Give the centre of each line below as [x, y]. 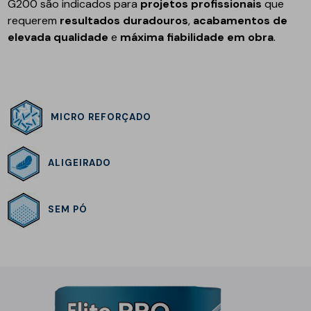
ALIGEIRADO [76, 163]
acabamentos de [241, 20]
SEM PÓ [68, 210]
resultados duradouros [124, 20]
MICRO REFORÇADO [101, 117]
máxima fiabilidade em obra [197, 37]
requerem [34, 20]
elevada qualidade [58, 37]
